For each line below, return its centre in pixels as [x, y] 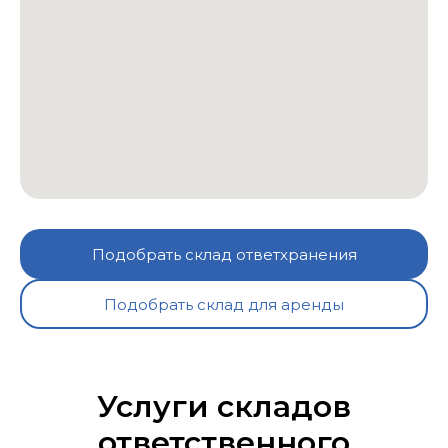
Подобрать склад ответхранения [224, 254]
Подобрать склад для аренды [224, 304]
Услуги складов [224, 406]
